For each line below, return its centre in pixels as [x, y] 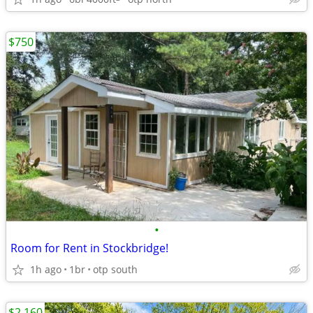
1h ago [46, 269]
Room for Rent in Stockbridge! [89, 248]
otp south [115, 269]
